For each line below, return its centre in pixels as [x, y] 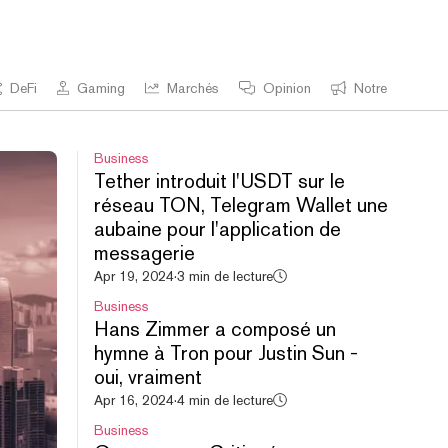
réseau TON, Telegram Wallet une [240, 205]
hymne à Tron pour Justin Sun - [225, 353]
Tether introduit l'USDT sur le [219, 181]
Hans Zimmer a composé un [214, 329]
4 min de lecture [224, 400]
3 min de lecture [224, 276]
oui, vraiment [147, 377]
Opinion [286, 88]
